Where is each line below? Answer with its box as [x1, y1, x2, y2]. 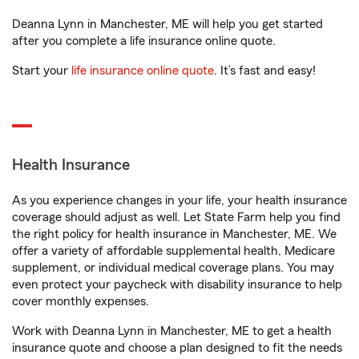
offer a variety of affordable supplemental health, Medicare [12, 244, 335, 258]
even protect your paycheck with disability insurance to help [12, 278, 342, 292]
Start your [12, 64, 71, 78]
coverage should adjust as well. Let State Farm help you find [12, 211, 341, 224]
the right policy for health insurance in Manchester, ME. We [12, 228, 337, 241]
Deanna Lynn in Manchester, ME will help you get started [12, 18, 323, 31]
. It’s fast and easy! [214, 64, 316, 78]
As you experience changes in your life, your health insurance [12, 194, 347, 208]
